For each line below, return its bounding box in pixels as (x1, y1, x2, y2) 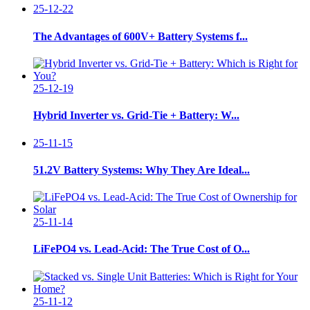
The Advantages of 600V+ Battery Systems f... (33, 30, 248, 42)
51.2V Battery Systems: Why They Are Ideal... (33, 163, 250, 176)
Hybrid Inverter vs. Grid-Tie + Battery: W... (33, 109, 239, 122)
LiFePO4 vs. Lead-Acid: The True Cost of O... (33, 243, 250, 255)
